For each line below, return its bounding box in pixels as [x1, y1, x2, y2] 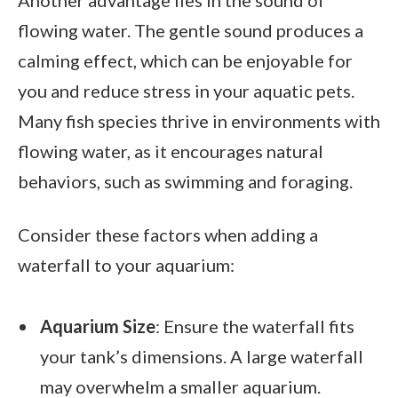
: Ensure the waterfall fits [155, 314, 354, 337]
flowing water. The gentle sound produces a [18, 19, 363, 41]
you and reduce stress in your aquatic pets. [18, 79, 354, 101]
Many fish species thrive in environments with [18, 109, 380, 131]
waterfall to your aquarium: [18, 253, 235, 275]
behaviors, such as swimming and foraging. [18, 170, 353, 192]
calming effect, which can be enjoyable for [18, 49, 353, 71]
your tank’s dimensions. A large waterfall [40, 345, 363, 367]
